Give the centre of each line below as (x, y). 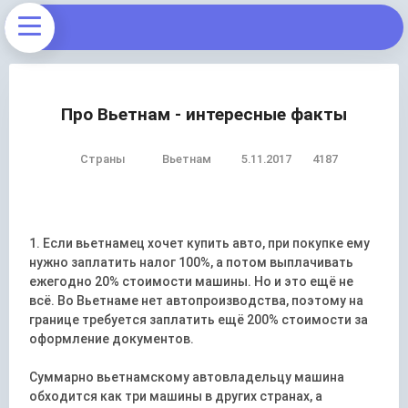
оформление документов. (112, 339)
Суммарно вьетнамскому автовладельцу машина (187, 377)
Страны (102, 159)
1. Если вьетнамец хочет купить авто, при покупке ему (200, 243)
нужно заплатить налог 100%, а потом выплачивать (192, 262)
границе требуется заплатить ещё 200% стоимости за (199, 320)
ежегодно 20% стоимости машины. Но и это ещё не (192, 281)
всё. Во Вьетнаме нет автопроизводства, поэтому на (197, 301)
